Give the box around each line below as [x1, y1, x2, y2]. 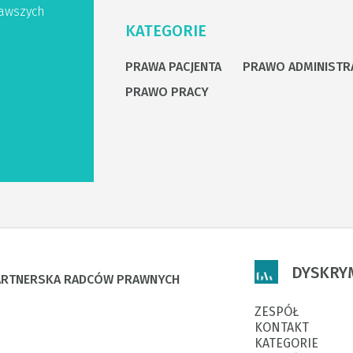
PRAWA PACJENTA [125, 59, 221, 75]
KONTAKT [255, 319, 309, 335]
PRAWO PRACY [125, 84, 209, 100]
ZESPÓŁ [255, 303, 299, 319]
